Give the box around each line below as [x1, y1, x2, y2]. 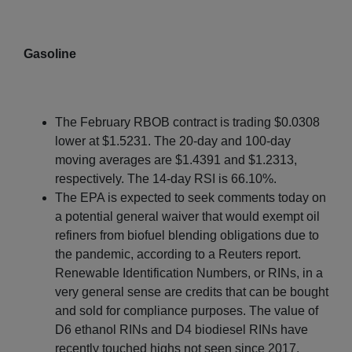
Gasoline [24, 46, 76, 60]
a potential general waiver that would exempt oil [55, 209, 320, 223]
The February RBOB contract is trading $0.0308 [55, 115, 320, 129]
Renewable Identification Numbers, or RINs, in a [55, 266, 323, 280]
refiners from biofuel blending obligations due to [55, 228, 319, 242]
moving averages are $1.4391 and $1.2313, [55, 152, 297, 167]
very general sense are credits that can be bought [55, 284, 328, 299]
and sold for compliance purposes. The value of [55, 303, 318, 317]
